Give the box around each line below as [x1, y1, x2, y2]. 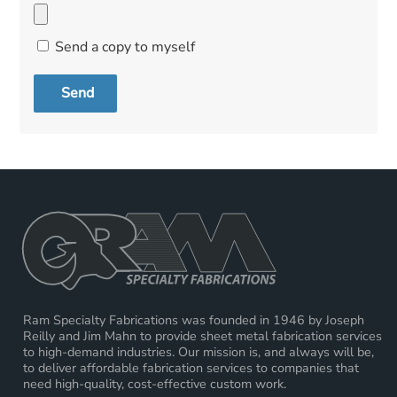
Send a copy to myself [55, 36, 196, 57]
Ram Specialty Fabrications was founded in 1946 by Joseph [23, 310, 365, 329]
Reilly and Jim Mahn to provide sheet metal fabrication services [23, 326, 383, 345]
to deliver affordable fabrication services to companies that [23, 358, 360, 377]
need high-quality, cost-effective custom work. [23, 374, 287, 393]
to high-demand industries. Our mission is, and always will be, [23, 342, 375, 361]
